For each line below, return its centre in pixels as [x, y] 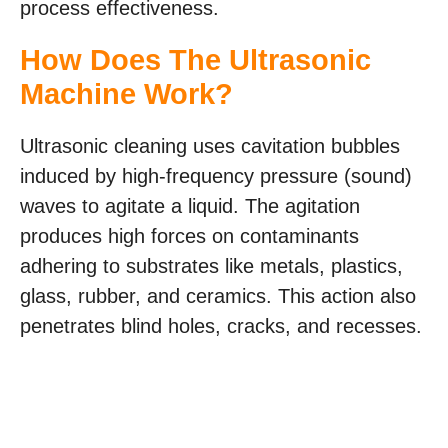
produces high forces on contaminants [189, 235]
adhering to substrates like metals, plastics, [211, 265]
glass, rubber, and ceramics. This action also [218, 295]
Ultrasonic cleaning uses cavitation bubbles [210, 145]
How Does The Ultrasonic [195, 59]
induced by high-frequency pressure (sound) [216, 175]
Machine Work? [126, 93]
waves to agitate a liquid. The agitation [190, 205]
